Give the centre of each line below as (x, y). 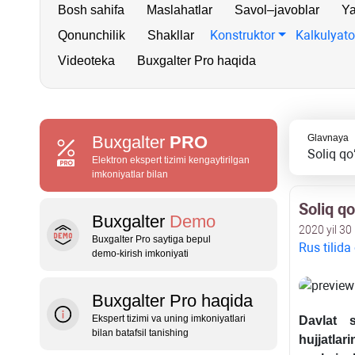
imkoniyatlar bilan (130, 174)
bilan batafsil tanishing (140, 333)
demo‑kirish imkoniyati (140, 254)
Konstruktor (242, 35)
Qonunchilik (92, 35)
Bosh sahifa (91, 10)
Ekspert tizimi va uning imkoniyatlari (169, 319)
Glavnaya (328, 138)
